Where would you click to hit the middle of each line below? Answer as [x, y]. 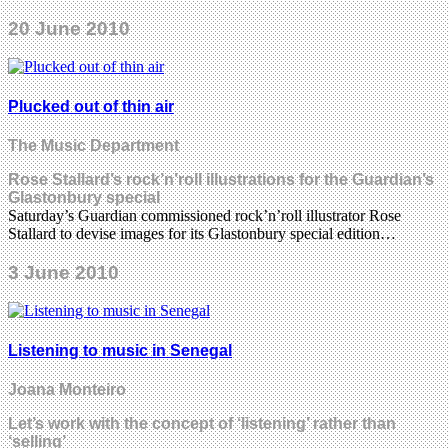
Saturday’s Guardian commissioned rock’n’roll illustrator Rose [204, 215]
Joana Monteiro [67, 389]
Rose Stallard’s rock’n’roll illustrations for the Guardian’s [221, 179]
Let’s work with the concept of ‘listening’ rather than [202, 423]
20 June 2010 [69, 28]
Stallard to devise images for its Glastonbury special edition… [202, 233]
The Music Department [93, 145]
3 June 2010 [63, 272]
